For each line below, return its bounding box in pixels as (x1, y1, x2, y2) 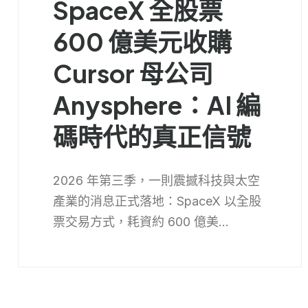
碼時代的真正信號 (52, 121, 251, 153)
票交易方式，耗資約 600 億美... (52, 214, 229, 230)
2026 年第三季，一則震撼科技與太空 (52, 173, 260, 188)
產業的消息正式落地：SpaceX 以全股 (52, 194, 261, 209)
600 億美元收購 (52, 26, 232, 58)
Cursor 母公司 (52, 58, 213, 89)
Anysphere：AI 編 (52, 89, 261, 121)
